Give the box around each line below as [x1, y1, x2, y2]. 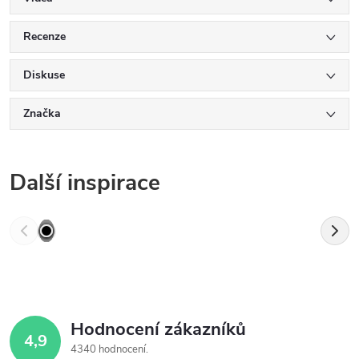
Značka [23, 106, 61, 122]
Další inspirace [10, 167, 160, 199]
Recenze [23, 29, 66, 45]
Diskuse [23, 67, 65, 83]
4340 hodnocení [71, 342, 148, 357]
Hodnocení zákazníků [71, 317, 246, 342]
